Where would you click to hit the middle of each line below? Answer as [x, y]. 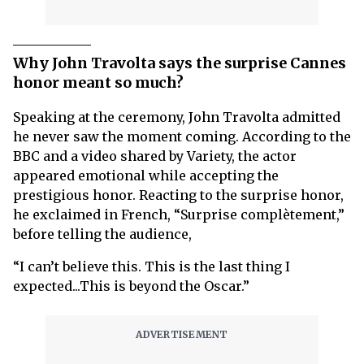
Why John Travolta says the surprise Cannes [180, 63]
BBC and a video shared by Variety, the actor [155, 156]
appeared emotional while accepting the [146, 176]
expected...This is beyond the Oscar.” [131, 286]
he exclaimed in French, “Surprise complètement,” [179, 215]
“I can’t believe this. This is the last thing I [152, 267]
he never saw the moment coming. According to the [182, 137]
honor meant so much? [98, 83]
